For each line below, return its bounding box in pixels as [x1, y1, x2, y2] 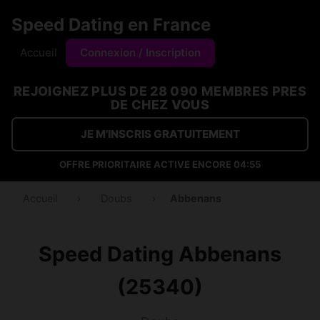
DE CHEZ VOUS [110, 97, 210, 112]
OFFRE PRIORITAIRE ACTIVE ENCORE [59, 159, 234, 170]
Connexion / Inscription [80, 46, 201, 59]
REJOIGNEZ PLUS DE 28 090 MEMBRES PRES [13, 84, 307, 99]
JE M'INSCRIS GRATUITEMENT [80, 127, 240, 141]
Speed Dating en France [11, 14, 211, 35]
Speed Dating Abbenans [39, 241, 281, 266]
